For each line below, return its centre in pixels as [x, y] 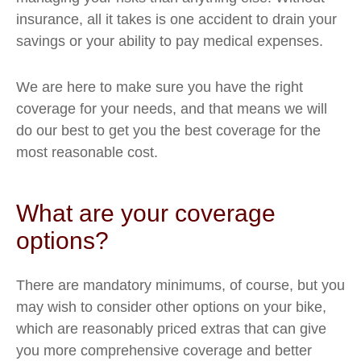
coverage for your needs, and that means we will [172, 109]
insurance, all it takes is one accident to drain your [176, 19]
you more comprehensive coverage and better [164, 351]
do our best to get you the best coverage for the [168, 131]
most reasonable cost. [87, 152]
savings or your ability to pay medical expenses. [170, 41]
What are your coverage [146, 213]
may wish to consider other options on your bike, [171, 307]
